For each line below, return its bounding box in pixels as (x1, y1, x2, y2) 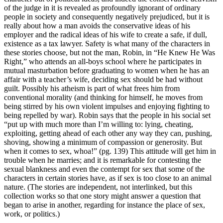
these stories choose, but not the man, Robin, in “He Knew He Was (4, 48, 215, 57)
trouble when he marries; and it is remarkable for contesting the (4, 155, 201, 164)
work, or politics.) (4, 209, 60, 218)
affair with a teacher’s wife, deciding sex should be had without (4, 75, 203, 84)
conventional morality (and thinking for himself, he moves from (4, 93, 203, 102)
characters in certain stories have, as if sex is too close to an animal (4, 173, 212, 182)
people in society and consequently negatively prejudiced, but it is (4, 12, 210, 21)
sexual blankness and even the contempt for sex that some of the (4, 164, 205, 173)
